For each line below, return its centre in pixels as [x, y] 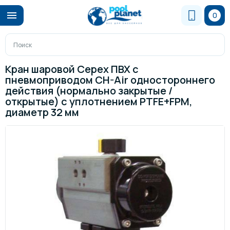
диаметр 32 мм [42, 112]
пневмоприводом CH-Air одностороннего [110, 80]
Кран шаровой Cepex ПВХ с [72, 69]
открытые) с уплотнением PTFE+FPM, [99, 101]
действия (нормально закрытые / [89, 91]
